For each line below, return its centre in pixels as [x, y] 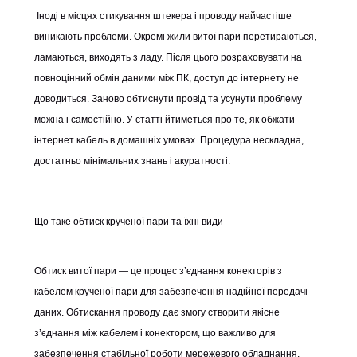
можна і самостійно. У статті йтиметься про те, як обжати [165, 120]
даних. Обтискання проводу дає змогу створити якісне [157, 312]
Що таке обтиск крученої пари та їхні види [129, 222]
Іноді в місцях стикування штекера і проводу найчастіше [165, 16]
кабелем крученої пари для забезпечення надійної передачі [171, 292]
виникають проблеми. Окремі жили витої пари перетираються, [176, 37]
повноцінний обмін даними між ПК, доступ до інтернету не [167, 78]
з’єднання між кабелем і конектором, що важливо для [155, 333]
